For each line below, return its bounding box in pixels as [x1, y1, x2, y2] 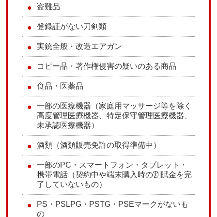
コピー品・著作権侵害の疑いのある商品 [37, 62, 177, 71]
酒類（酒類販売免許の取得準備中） [37, 141, 161, 150]
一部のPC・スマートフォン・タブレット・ [37, 161, 188, 170]
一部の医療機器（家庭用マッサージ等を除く [37, 102, 192, 110]
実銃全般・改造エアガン [37, 42, 123, 51]
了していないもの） [37, 180, 107, 189]
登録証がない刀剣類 [37, 22, 107, 31]
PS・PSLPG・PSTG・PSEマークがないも [37, 200, 189, 209]
